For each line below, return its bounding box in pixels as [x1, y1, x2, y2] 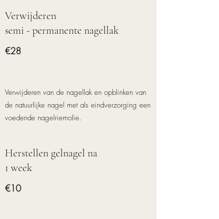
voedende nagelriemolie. [5, 113, 82, 123]
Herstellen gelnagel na [5, 147, 97, 159]
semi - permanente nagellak [5, 24, 119, 37]
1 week [5, 161, 32, 174]
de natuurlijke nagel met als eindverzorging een [5, 100, 151, 110]
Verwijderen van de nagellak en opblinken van [5, 88, 146, 97]
